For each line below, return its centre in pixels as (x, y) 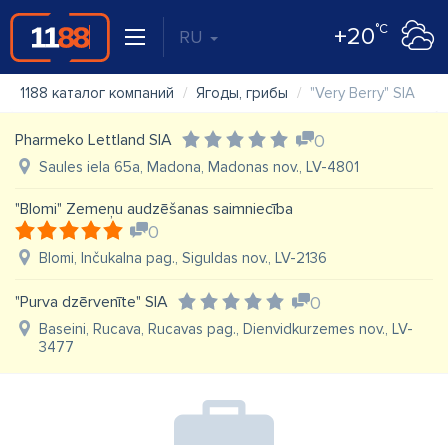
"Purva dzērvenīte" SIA (91, 302)
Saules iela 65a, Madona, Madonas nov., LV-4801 (199, 167)
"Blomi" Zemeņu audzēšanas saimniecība (154, 209)
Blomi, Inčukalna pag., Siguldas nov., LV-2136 (183, 258)
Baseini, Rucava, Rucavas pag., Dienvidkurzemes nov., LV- (226, 329)
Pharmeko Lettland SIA (93, 140)
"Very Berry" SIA (362, 93)
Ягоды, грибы (242, 93)
